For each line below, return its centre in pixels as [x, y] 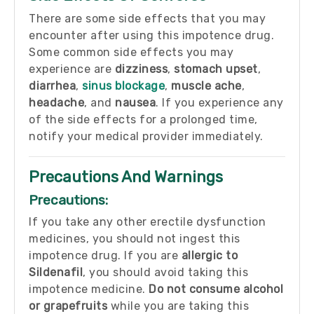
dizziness [141, 69]
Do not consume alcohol [216, 289]
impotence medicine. [89, 289]
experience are [72, 69]
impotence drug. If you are [105, 255]
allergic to [209, 255]
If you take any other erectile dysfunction [147, 222]
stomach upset [216, 69]
